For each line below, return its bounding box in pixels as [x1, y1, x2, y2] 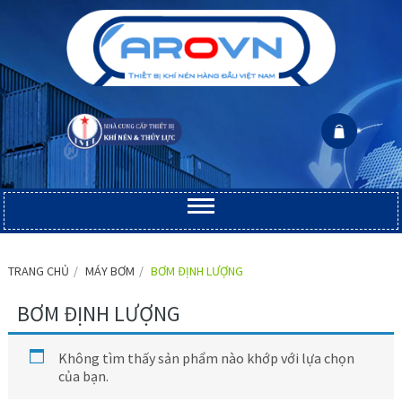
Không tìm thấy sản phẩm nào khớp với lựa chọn [58, 349, 354, 368]
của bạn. [58, 367, 109, 386]
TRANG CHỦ [8, 263, 69, 280]
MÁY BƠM [85, 263, 135, 280]
